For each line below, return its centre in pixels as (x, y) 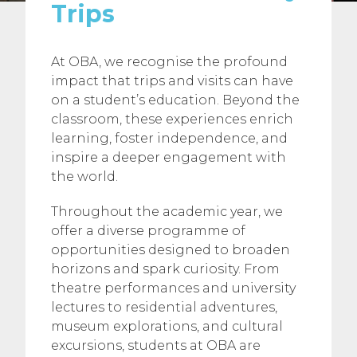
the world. (84, 177)
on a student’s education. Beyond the (175, 100)
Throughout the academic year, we (167, 212)
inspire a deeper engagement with (169, 157)
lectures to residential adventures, (164, 307)
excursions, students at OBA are (156, 345)
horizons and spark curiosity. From (165, 269)
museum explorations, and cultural (167, 326)
